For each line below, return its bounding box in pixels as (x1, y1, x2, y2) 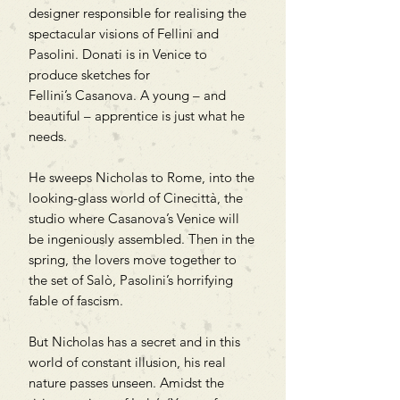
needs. (29, 127, 67, 145)
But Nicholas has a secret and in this (29, 332, 240, 350)
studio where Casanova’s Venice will (29, 209, 239, 227)
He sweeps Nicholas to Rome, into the (29, 168, 254, 186)
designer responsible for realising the (29, 4, 246, 21)
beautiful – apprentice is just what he (29, 106, 245, 124)
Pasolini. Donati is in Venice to (29, 45, 207, 62)
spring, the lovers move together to (29, 250, 237, 268)
